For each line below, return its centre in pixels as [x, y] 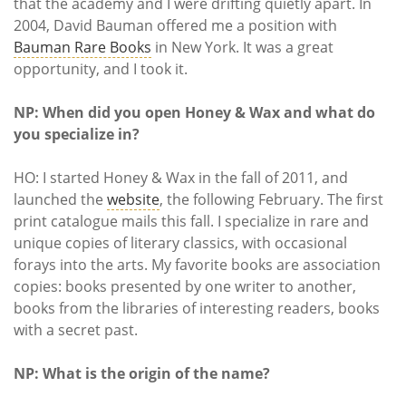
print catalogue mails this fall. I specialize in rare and [191, 221]
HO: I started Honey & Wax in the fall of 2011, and [181, 177]
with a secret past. [77, 329]
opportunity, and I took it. [101, 68]
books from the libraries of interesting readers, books [197, 308]
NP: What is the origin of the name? [142, 373]
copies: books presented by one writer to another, [185, 286]
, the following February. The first [271, 199]
